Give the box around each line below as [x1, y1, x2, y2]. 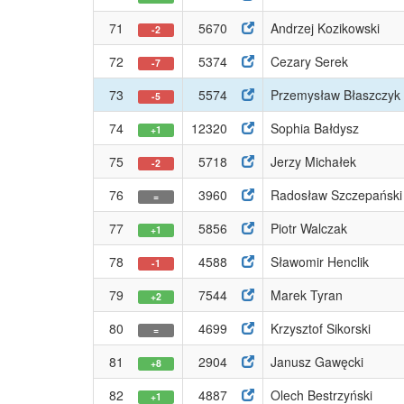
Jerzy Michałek [271, 152, 356, 170]
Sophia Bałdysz [271, 119, 359, 137]
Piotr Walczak [271, 219, 347, 237]
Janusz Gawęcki [271, 353, 363, 371]
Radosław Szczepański [271, 186, 402, 204]
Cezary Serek [271, 52, 348, 70]
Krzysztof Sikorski [271, 319, 371, 337]
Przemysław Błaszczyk [271, 86, 400, 104]
